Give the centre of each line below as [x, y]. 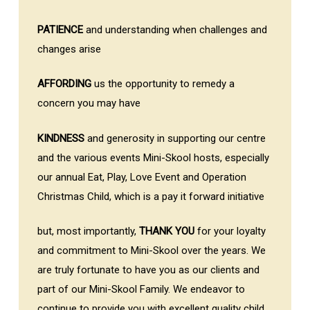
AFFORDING [64, 84]
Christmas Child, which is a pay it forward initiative [151, 196]
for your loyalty [230, 231]
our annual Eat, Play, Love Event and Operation [142, 177]
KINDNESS [61, 138]
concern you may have [89, 103]
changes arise [69, 49]
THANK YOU [166, 231]
